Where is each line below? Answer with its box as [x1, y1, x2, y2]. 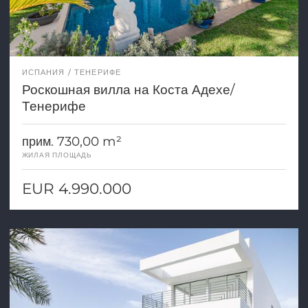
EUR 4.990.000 [21, 179, 131, 197]
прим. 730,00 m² [21, 133, 122, 149]
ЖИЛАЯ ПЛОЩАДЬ [21, 150, 92, 159]
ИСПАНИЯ [21, 67, 65, 77]
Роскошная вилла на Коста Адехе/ [21, 80, 234, 98]
